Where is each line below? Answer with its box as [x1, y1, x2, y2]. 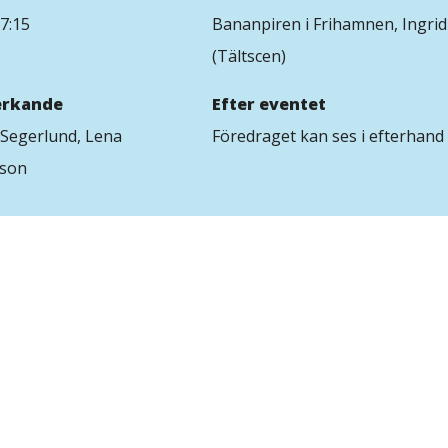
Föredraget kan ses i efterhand [212, 125, 444, 147]
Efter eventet [212, 93, 326, 115]
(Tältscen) [212, 45, 286, 67]
